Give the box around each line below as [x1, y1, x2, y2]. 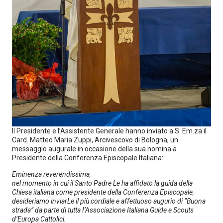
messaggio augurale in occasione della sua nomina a [12, 145, 177, 153]
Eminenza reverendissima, [12, 170, 91, 178]
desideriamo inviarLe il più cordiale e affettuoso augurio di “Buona [12, 197, 206, 205]
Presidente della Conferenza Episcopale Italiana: [12, 154, 163, 162]
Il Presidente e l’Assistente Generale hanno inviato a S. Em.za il [12, 127, 207, 135]
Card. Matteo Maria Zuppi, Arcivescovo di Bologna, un [12, 136, 178, 144]
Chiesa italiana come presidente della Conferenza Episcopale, [12, 188, 194, 196]
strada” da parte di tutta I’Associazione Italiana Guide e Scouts [12, 206, 194, 214]
